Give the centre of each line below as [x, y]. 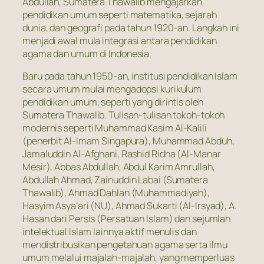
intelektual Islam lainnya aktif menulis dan [110, 232]
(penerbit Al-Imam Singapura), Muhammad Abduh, [128, 141]
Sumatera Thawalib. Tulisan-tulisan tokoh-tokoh [124, 115]
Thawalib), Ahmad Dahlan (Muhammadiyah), [116, 193]
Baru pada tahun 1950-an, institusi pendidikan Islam [130, 76]
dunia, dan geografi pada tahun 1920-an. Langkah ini [131, 27]
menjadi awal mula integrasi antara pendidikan [120, 40]
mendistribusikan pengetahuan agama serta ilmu [125, 245]
